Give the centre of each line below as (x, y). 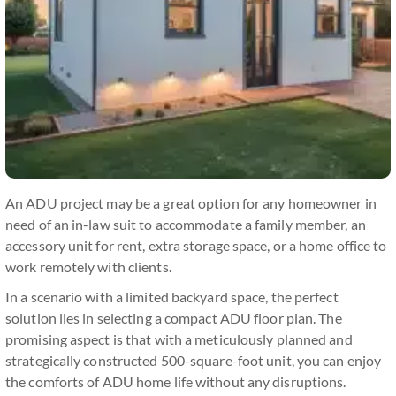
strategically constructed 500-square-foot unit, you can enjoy (194, 360)
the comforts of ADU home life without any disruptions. (176, 381)
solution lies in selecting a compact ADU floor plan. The (174, 318)
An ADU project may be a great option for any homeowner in (191, 203)
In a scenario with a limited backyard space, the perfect (172, 297)
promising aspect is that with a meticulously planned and (179, 339)
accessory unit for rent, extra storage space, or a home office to (196, 245)
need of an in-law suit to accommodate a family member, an (186, 224)
